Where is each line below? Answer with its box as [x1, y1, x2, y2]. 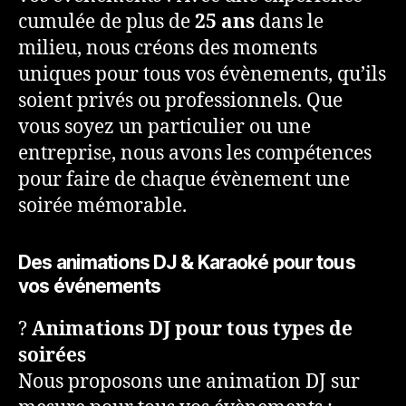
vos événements [18, 275, 160, 297]
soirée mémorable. [18, 194, 187, 218]
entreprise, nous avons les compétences [18, 141, 372, 166]
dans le [255, 10, 324, 34]
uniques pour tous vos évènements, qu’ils [18, 63, 386, 87]
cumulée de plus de [18, 10, 195, 34]
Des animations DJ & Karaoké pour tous [18, 251, 355, 274]
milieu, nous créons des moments [18, 36, 317, 61]
